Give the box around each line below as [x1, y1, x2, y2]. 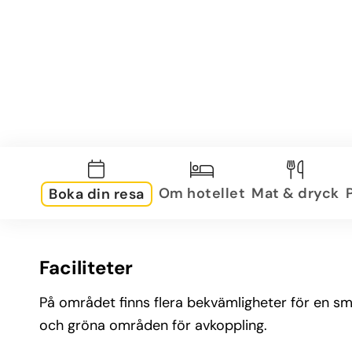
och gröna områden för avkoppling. [39, 316, 267, 335]
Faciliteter [39, 255, 133, 280]
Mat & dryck [251, 183, 339, 203]
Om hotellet [158, 183, 245, 203]
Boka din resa [49, 185, 145, 203]
